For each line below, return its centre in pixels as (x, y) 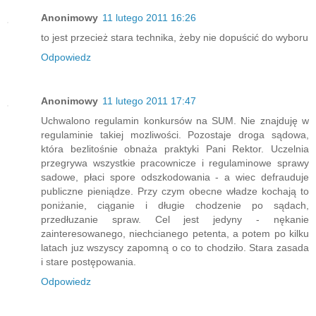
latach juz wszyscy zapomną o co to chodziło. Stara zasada (175, 248)
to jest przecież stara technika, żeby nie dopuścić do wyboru (175, 38)
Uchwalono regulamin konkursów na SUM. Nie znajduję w (175, 121)
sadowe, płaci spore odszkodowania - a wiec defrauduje (175, 177)
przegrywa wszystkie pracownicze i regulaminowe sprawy (175, 163)
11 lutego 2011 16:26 (149, 18)
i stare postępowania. (89, 262)
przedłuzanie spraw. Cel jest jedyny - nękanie (175, 220)
